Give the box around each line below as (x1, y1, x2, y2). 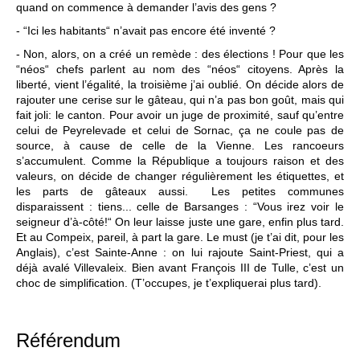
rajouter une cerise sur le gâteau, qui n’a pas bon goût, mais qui (16, 93, 344, 106)
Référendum (16, 329, 121, 351)
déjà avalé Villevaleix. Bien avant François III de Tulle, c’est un (16, 261, 344, 274)
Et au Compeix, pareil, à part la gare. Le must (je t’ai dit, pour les (16, 231, 344, 243)
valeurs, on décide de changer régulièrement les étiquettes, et (16, 170, 344, 182)
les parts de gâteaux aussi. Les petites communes (16, 185, 344, 198)
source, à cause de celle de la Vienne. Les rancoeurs (16, 139, 344, 152)
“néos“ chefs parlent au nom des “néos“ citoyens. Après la (16, 63, 344, 76)
